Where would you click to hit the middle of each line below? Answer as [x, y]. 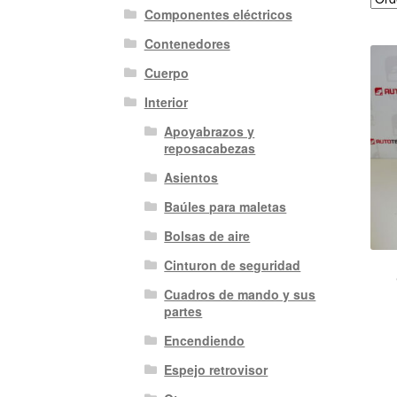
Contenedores [187, 44]
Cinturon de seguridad [233, 265]
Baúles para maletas [226, 207]
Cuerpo [166, 73]
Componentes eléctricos [218, 15]
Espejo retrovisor [216, 370]
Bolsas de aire [207, 236]
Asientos [191, 178]
